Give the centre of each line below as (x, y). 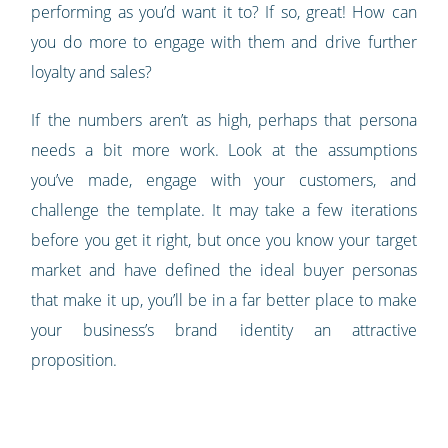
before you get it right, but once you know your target (224, 240)
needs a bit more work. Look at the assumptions (224, 150)
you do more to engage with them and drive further (224, 42)
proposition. (74, 360)
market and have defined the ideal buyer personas (224, 270)
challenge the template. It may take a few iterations (224, 210)
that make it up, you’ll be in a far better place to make (224, 300)
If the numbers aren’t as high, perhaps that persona (224, 120)
